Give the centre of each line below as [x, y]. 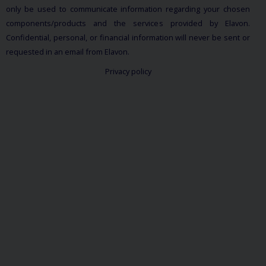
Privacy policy [128, 72]
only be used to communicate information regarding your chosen [128, 9]
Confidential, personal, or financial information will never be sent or [128, 37]
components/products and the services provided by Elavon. [128, 23]
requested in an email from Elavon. [67, 51]
